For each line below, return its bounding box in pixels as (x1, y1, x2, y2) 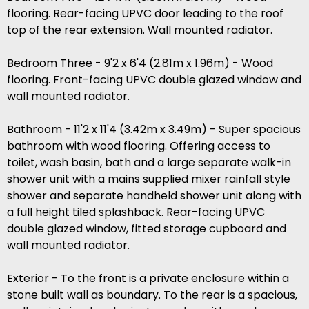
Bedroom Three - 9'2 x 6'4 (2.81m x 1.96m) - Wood (7, 55, 273, 72)
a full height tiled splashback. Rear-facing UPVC (7, 204, 265, 221)
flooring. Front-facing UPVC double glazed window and (7, 72, 301, 88)
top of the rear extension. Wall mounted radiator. (7, 22, 272, 39)
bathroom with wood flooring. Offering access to (7, 138, 270, 154)
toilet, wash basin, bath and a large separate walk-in (7, 154, 291, 171)
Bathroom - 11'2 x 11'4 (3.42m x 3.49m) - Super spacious (7, 121, 301, 138)
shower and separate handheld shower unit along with (7, 188, 301, 204)
